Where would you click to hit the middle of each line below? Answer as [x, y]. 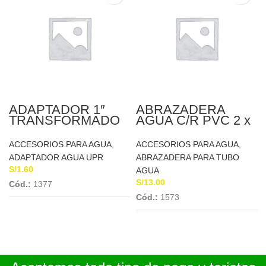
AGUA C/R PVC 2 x [193, 120]
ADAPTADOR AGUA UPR [56, 157]
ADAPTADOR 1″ [57, 110]
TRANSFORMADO [64, 120]
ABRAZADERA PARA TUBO [188, 157]
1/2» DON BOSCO [190, 131]
